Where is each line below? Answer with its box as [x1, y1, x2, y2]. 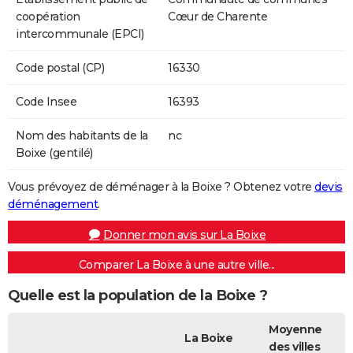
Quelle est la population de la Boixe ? [8, 287, 267, 305]
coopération [16, 9, 80, 24]
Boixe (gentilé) [16, 145, 93, 160]
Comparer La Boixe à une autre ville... [78, 257, 275, 272]
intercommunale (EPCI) [16, 26, 144, 41]
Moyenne [269, 321, 322, 336]
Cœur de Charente [168, 9, 267, 24]
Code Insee [16, 94, 76, 109]
